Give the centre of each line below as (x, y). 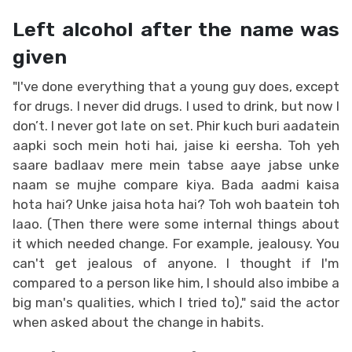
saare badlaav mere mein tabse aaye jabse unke (176, 165)
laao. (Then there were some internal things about (176, 224)
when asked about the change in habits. (138, 322)
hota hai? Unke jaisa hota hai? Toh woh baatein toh (176, 204)
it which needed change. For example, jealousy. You (176, 243)
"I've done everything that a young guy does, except (176, 86)
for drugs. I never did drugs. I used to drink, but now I (176, 106)
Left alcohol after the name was (176, 29)
